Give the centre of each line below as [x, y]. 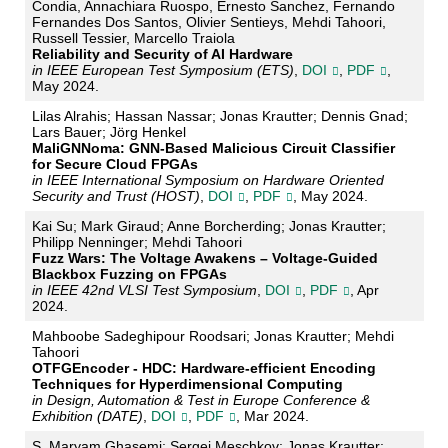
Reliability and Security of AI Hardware [162, 54]
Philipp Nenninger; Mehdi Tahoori [136, 242]
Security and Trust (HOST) [115, 196]
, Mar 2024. [272, 416]
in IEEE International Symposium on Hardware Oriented [207, 180]
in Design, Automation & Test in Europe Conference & [200, 400]
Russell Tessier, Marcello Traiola [133, 38]
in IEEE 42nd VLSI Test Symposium [144, 290]
